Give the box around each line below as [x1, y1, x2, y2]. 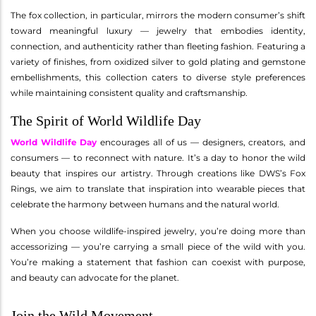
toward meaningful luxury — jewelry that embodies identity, [11, 25, 305, 36]
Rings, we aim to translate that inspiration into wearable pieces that [11, 183, 305, 194]
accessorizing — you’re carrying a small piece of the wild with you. [11, 241, 305, 252]
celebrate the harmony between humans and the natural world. [11, 198, 279, 209]
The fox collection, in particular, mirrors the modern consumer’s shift [11, 9, 305, 20]
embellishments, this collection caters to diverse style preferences [11, 71, 305, 83]
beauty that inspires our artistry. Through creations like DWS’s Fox [11, 167, 305, 178]
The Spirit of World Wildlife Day [11, 112, 201, 128]
